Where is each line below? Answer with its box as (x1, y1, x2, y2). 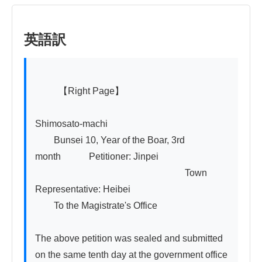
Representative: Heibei (35, 184, 130, 195)
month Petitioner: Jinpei (35, 151, 158, 162)
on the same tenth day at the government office (35, 250, 227, 260)
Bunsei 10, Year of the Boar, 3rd (35, 135, 185, 146)
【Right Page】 (35, 86, 58, 96)
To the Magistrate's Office (35, 201, 157, 211)
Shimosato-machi (35, 119, 108, 129)
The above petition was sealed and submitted (35, 233, 223, 244)
